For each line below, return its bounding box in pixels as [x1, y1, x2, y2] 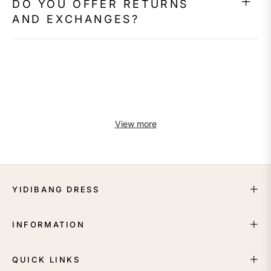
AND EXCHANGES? [12, 13, 140, 26]
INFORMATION [12, 220, 85, 230]
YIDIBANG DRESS [12, 184, 100, 195]
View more [114, 119, 157, 129]
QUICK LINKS [12, 255, 80, 265]
